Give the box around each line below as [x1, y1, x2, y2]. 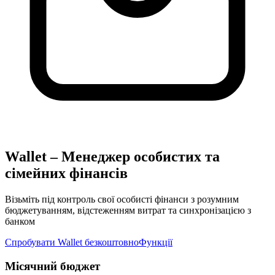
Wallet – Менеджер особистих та [5, 148, 220, 165]
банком [5, 215, 35, 227]
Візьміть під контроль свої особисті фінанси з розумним [5, 193, 239, 204]
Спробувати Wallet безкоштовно [5, 236, 139, 247]
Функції [139, 236, 172, 247]
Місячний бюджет [5, 259, 100, 273]
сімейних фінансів [5, 165, 128, 181]
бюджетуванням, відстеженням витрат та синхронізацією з [5, 204, 251, 215]
